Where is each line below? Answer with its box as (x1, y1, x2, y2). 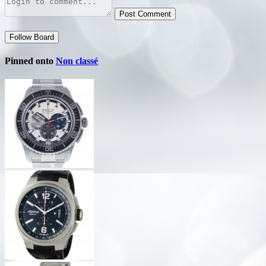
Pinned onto (5, 56, 56, 66)
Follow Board (9, 32, 54, 42)
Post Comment (119, 9, 171, 18)
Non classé (56, 56, 98, 66)
